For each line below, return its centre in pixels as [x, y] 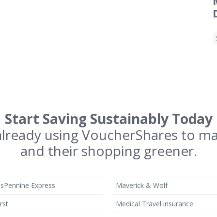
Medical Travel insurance [155, 204]
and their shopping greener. [108, 151]
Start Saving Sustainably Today [108, 119]
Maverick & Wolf [142, 185]
